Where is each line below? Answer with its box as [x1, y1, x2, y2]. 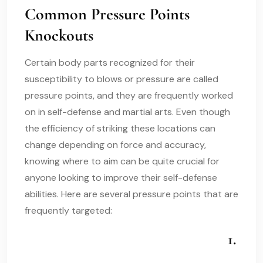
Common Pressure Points [25, 4, 190, 24]
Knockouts [25, 25, 93, 45]
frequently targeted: [25, 204, 112, 217]
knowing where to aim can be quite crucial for [25, 154, 220, 167]
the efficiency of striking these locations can [25, 122, 215, 134]
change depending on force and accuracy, [25, 138, 206, 151]
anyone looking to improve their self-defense [25, 171, 217, 184]
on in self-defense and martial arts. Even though [25, 105, 230, 118]
